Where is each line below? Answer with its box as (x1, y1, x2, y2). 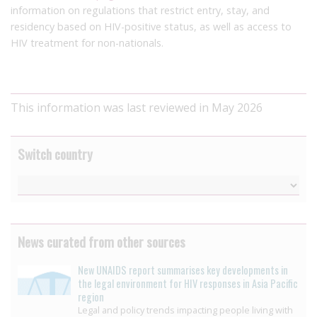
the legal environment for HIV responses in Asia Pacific (78, 275, 298, 291)
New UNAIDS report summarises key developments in (78, 262, 288, 277)
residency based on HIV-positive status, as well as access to (11, 19, 292, 33)
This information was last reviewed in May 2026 (11, 99, 263, 115)
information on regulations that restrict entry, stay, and (11, 3, 270, 17)
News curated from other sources (18, 231, 185, 252)
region (78, 289, 104, 304)
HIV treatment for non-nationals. (11, 35, 163, 50)
